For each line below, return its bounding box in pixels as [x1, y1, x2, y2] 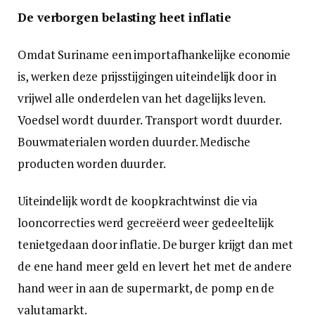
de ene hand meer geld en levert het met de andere [18, 257, 292, 274]
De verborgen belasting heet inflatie [18, 8, 231, 25]
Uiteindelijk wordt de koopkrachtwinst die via [18, 192, 258, 209]
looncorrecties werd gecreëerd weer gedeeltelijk [18, 214, 274, 231]
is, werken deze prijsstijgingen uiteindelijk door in [18, 67, 276, 84]
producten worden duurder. [18, 155, 166, 172]
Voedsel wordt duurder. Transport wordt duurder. [18, 111, 282, 128]
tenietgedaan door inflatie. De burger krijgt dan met [18, 236, 293, 252]
